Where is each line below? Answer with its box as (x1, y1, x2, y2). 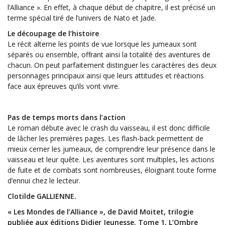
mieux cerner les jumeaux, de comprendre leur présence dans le (8, 144, 215, 154)
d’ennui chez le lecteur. (8, 175, 80, 185)
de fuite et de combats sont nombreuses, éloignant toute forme (8, 165, 216, 175)
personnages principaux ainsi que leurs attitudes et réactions (8, 70, 204, 80)
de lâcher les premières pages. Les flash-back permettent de (8, 133, 203, 143)
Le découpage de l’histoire (8, 28, 99, 38)
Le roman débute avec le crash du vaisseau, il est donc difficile (8, 123, 210, 133)
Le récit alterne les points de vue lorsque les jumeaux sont (8, 39, 197, 49)
